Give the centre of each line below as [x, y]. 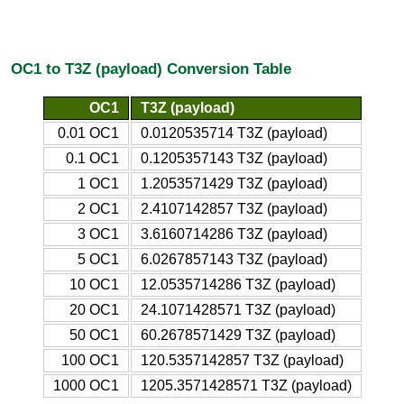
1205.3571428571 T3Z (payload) [246, 385]
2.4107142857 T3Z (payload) [234, 208]
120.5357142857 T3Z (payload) [242, 360]
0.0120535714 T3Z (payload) [234, 133]
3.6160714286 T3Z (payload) [234, 234]
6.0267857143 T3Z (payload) [234, 259]
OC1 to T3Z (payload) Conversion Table [151, 69]
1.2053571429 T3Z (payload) [234, 183]
